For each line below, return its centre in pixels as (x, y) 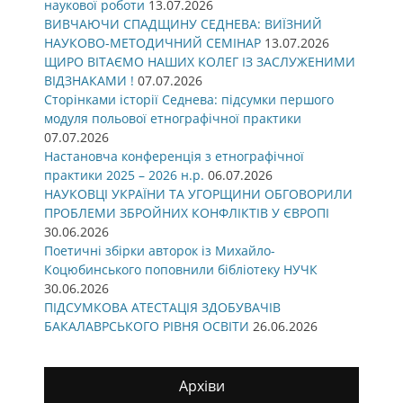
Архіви (201, 386)
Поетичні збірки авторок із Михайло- (160, 251)
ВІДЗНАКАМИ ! (89, 81)
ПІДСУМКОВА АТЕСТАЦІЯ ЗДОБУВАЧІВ (162, 307)
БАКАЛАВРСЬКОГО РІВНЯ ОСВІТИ (147, 326)
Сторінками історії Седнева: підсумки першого (189, 99)
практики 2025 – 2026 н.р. (124, 175)
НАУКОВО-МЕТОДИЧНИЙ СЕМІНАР (152, 43)
